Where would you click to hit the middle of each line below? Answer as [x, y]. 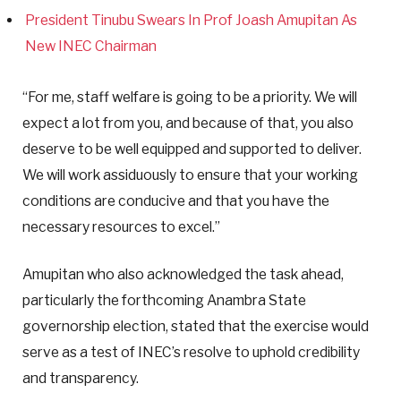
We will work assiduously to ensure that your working [190, 175]
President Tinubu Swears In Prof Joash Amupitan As [191, 20]
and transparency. [81, 378]
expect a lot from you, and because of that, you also [188, 123]
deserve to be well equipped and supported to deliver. [192, 149]
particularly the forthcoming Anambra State [164, 300]
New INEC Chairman [91, 46]
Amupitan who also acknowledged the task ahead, [183, 274]
